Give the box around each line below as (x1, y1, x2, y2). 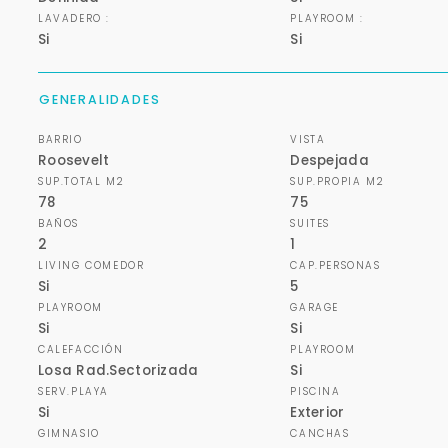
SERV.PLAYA (38, 384, 109, 400)
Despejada (290, 151, 369, 171)
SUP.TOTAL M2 (38, 174, 125, 190)
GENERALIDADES (39, 91, 161, 109)
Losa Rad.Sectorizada (38, 361, 199, 381)
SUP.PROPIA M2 (290, 174, 385, 190)
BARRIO (38, 132, 83, 148)
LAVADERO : (38, 11, 110, 27)
